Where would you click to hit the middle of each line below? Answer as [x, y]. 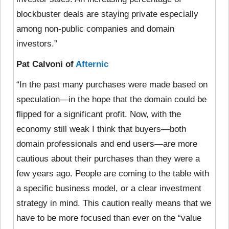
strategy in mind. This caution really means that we [114, 203]
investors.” [37, 43]
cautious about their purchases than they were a [108, 158]
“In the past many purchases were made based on [112, 84]
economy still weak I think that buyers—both [101, 129]
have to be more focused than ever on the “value [109, 218]
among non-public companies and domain [95, 29]
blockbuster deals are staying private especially [107, 14]
